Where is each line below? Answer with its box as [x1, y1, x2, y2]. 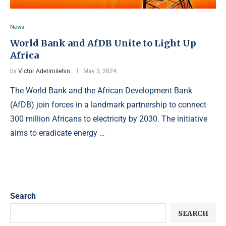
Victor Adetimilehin [18, 68, 70, 75]
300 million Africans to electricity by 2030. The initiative [10, 114, 207, 124]
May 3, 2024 [83, 68, 117, 75]
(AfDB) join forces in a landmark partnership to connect [10, 100, 206, 109]
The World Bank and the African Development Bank [10, 86, 192, 95]
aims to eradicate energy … [10, 128, 105, 138]
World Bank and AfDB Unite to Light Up [10, 37, 196, 49]
